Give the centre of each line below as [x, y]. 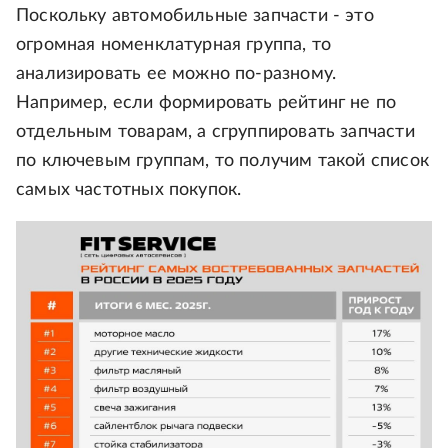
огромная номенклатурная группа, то [174, 45]
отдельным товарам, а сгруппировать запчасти [215, 132]
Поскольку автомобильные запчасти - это [195, 16]
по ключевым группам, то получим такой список [222, 161]
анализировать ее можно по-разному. [176, 74]
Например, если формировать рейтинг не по [206, 103]
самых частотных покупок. [129, 190]
